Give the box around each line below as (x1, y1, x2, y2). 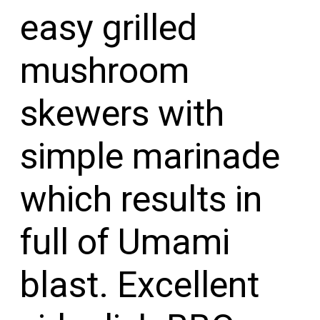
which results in (20, 179, 263, 221)
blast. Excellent (20, 264, 260, 306)
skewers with (20, 93, 225, 135)
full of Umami (20, 221, 231, 264)
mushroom (20, 50, 190, 92)
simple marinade (20, 136, 281, 178)
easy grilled (20, 7, 198, 49)
